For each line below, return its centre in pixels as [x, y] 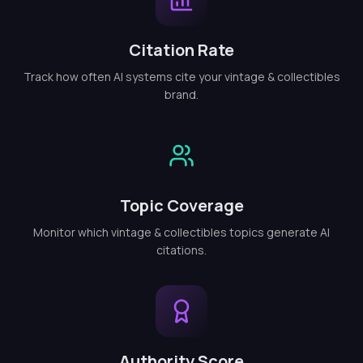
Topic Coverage [181, 205]
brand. [181, 94]
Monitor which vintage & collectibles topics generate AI [181, 232]
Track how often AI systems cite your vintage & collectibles [181, 77]
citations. [181, 250]
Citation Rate [181, 50]
